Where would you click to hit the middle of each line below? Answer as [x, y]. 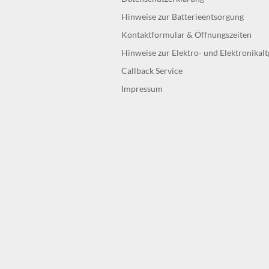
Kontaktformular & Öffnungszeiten [186, 35]
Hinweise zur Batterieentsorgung [183, 17]
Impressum [142, 89]
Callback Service [152, 71]
